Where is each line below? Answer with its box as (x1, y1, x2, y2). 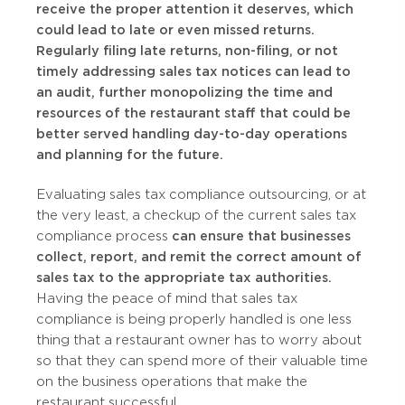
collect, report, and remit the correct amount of (36, 250, 362, 265)
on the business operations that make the (36, 374, 307, 390)
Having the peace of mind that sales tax (36, 291, 297, 306)
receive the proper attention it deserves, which (36, 2, 353, 17)
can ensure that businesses (172, 229, 351, 244)
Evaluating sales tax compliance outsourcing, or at (36, 187, 366, 202)
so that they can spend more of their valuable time (36, 353, 368, 369)
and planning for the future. (36, 147, 223, 163)
